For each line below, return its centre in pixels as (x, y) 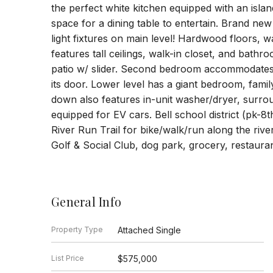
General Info (86, 201)
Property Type (77, 229)
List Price (68, 258)
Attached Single (149, 230)
